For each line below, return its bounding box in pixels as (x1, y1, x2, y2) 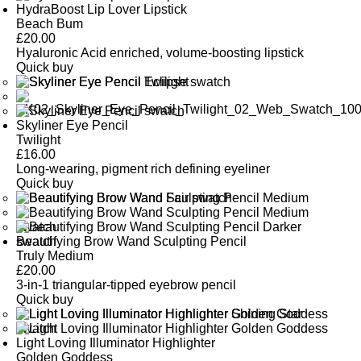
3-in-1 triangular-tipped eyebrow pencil (16, 278, 237, 293)
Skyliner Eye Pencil (16, 118, 129, 133)
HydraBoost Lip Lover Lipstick (16, 2, 188, 17)
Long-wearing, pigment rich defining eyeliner (16, 162, 271, 176)
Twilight (16, 133, 61, 147)
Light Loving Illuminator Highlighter (16, 336, 216, 351)
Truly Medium (16, 249, 94, 263)
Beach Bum (16, 17, 84, 31)
